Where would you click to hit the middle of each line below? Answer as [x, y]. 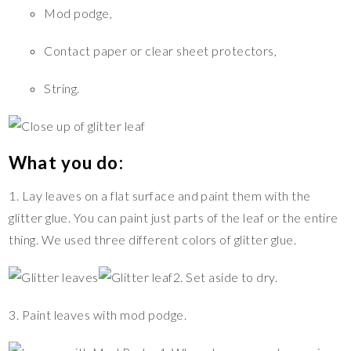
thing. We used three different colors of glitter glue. [153, 239]
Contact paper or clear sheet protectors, [161, 50]
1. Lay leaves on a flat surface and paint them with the [160, 195]
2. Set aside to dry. [225, 277]
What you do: [66, 162]
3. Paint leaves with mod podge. [98, 314]
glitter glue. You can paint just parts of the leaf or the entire [174, 217]
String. [62, 88]
